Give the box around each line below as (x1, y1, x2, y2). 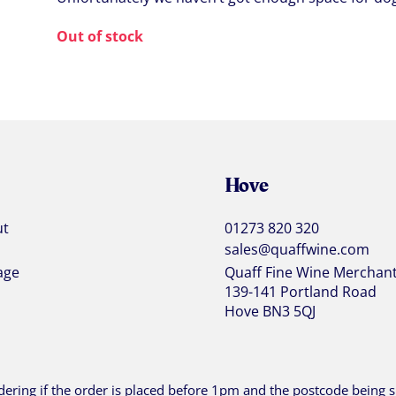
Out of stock (57, 26, 143, 48)
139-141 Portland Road (225, 282, 377, 302)
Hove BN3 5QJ (225, 301, 316, 322)
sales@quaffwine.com (225, 240, 369, 260)
